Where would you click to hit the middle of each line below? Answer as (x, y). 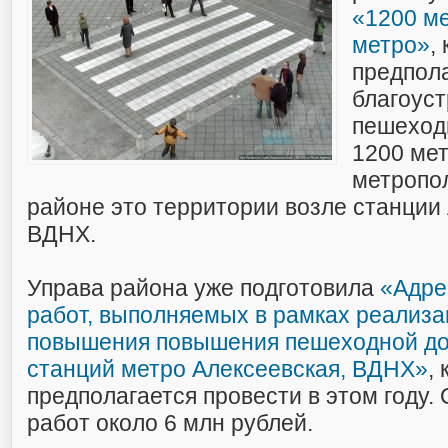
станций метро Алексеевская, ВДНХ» (227, 369)
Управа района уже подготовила (203, 288)
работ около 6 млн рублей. (170, 423)
